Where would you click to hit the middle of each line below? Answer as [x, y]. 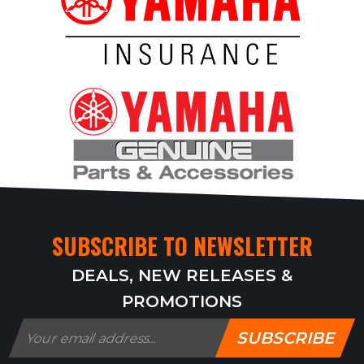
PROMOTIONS [182, 301]
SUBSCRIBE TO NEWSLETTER [182, 246]
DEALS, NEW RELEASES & [182, 275]
